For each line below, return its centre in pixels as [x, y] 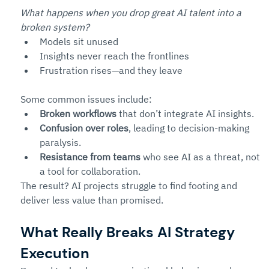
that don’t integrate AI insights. [185, 113]
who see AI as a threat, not [201, 157]
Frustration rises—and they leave [111, 70]
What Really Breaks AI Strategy [129, 232]
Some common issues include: [86, 99]
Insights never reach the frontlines [114, 56]
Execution [55, 253]
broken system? [55, 27]
